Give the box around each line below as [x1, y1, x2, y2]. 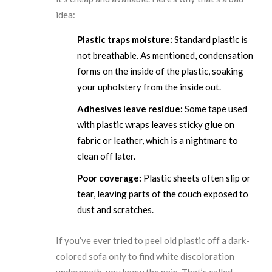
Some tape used [183, 103, 248, 114]
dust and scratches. [77, 203, 154, 215]
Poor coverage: [77, 172, 142, 183]
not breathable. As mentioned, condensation [77, 49, 254, 61]
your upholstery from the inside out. [77, 81, 222, 92]
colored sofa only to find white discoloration [56, 250, 235, 262]
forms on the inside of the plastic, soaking [77, 65, 244, 76]
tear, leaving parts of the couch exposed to [77, 188, 249, 199]
